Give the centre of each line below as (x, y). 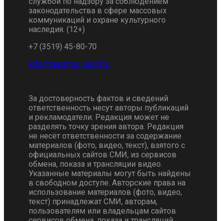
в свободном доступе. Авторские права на (107, 183)
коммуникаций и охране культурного (97, 20)
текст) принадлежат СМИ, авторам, (93, 202)
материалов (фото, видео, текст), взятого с (107, 146)
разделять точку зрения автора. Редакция (106, 127)
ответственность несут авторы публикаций (109, 108)
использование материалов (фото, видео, (105, 192)
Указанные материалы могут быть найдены (110, 174)
